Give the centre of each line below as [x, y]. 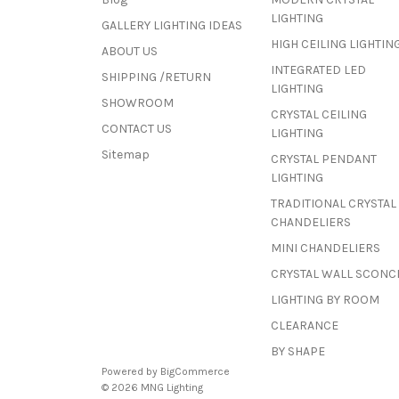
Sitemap [126, 154]
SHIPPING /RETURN [156, 77]
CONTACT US [137, 128]
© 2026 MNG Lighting [152, 388]
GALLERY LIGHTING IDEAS [172, 25]
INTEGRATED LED [318, 69]
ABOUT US [130, 51]
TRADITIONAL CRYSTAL [333, 203]
